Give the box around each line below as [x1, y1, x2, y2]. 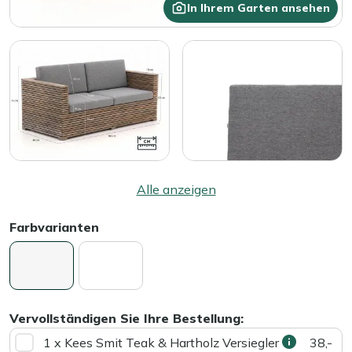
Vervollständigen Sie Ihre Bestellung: [9, 310, 244, 326]
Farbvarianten [9, 218, 99, 235]
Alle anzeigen [136, 181, 216, 197]
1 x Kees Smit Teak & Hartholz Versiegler [43, 334, 282, 350]
